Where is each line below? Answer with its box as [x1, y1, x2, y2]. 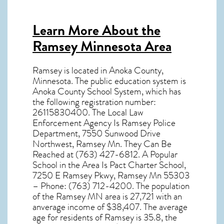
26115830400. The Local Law [32, 105, 143, 119]
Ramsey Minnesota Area [32, 35, 171, 57]
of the [32, 189, 56, 203]
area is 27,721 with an [103, 189, 182, 203]
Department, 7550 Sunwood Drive [32, 126, 160, 140]
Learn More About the [32, 19, 160, 41]
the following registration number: [32, 94, 156, 109]
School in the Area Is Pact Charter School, [32, 157, 186, 172]
